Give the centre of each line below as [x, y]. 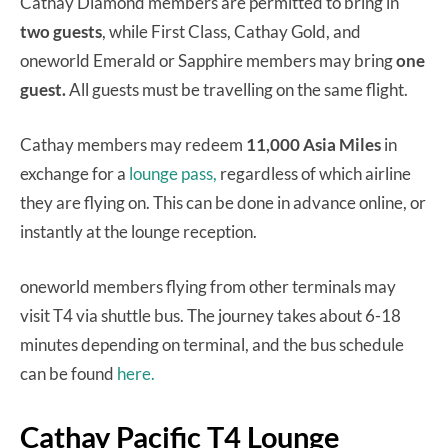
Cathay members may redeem [133, 145]
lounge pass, [173, 174]
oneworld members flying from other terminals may [208, 287]
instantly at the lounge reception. [140, 232]
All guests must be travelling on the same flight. [238, 90]
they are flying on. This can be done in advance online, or [223, 203]
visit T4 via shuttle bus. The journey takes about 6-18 [210, 316]
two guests [61, 32]
